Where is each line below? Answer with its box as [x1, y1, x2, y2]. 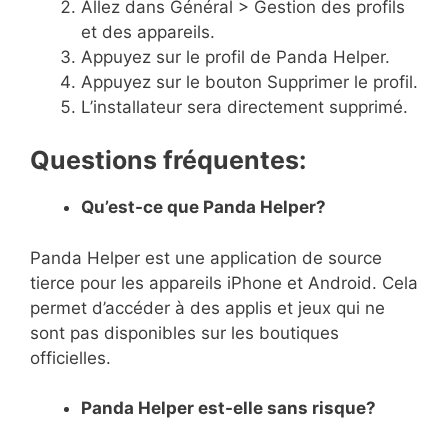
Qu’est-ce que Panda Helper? [81, 197, 326, 218]
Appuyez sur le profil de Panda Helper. [81, 46, 390, 67]
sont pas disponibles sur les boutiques [30, 322, 339, 343]
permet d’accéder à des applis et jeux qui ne [30, 297, 385, 318]
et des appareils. [81, 21, 215, 42]
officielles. [30, 347, 111, 368]
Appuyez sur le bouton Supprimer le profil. [81, 71, 418, 92]
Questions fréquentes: [30, 145, 306, 176]
